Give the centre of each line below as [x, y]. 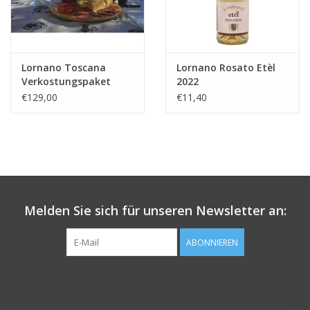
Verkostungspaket [66, 81]
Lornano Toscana [64, 67]
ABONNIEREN [212, 242]
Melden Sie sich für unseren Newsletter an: [155, 210]
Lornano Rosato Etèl [226, 67]
